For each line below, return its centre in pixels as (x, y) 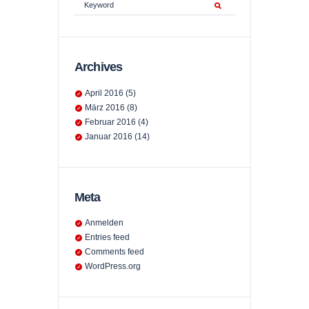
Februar (101, 122)
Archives (98, 67)
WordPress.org (113, 266)
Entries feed (108, 237)
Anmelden (104, 222)
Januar (99, 136)
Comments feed (115, 251)
